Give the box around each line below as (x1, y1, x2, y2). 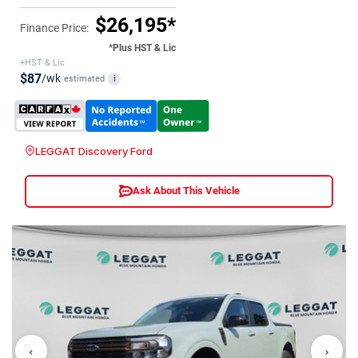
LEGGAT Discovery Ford (35, 144, 153, 157)
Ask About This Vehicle (132, 185, 240, 197)
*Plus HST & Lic (109, 42, 176, 54)
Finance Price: (20, 21, 89, 34)
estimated (64, 73, 105, 84)
